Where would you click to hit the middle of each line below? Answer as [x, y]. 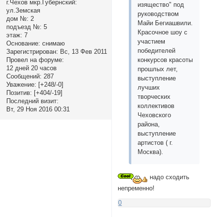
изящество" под [161, 5]
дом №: [17, 18]
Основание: [23, 43]
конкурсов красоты [165, 60]
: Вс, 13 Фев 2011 [81, 51]
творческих [154, 97]
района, [149, 124]
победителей [157, 51]
